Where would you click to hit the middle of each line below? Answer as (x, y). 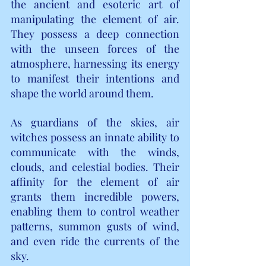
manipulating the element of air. (95, 19)
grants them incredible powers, (95, 196)
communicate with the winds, (95, 152)
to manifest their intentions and (95, 78)
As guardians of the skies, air (95, 122)
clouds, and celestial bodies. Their (95, 167)
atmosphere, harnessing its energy (95, 63)
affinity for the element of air (95, 181)
